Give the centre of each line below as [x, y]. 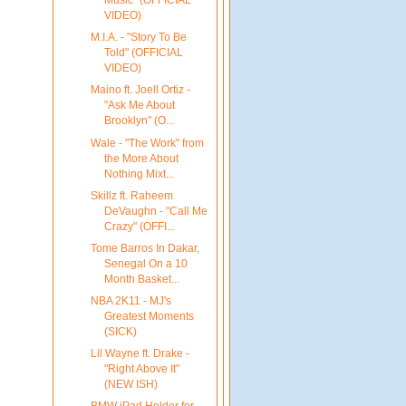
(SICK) [120, 331]
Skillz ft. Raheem [131, 195]
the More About [141, 158]
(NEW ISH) [130, 384]
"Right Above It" [141, 368]
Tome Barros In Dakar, [145, 248]
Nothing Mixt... [139, 174]
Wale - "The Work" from [147, 143]
